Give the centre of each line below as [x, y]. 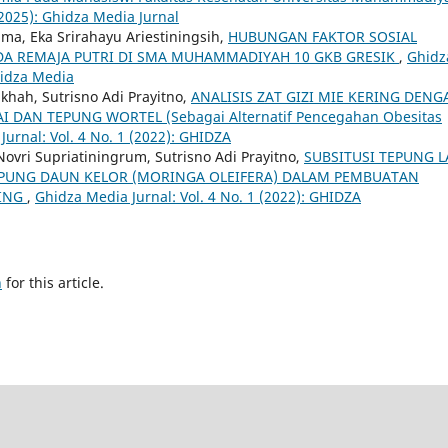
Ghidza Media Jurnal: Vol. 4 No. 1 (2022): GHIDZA [198, 196]
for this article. [53, 282]
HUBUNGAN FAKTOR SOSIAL [322, 36]
